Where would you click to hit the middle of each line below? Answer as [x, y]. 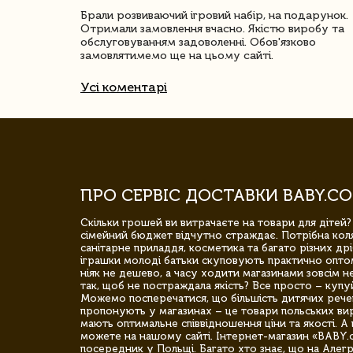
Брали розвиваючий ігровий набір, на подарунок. [214, 15]
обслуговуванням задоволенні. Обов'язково [198, 42]
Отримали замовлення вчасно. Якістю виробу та [212, 29]
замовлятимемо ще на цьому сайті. [177, 56]
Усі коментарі [124, 87]
